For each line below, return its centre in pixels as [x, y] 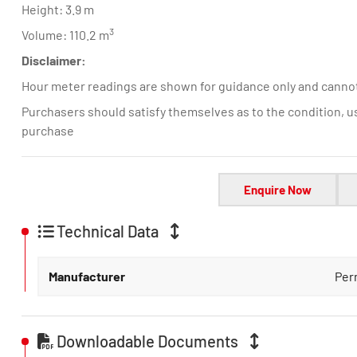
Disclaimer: [53, 60]
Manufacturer [86, 276]
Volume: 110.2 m [65, 35]
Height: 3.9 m [57, 9]
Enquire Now [278, 190]
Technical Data [107, 231]
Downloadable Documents [147, 341]
